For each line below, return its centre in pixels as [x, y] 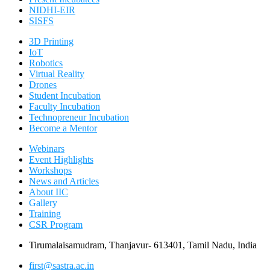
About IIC [49, 192]
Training [45, 214]
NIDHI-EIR [52, 10]
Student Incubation [65, 96]
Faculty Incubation [64, 106]
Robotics [46, 63]
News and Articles [64, 181]
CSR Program [56, 224]
